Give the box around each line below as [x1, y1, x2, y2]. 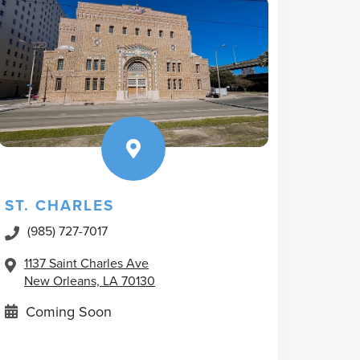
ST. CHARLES [5, 193, 114, 216]
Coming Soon [26, 301, 112, 321]
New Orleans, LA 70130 [24, 272, 155, 289]
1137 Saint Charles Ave [24, 254, 149, 272]
